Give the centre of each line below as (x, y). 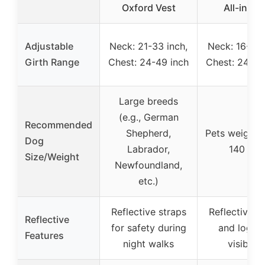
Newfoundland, (148, 165)
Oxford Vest (148, 7)
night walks (148, 243)
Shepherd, (148, 133)
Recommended (59, 125)
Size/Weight (52, 156)
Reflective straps (148, 211)
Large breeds (148, 101)
